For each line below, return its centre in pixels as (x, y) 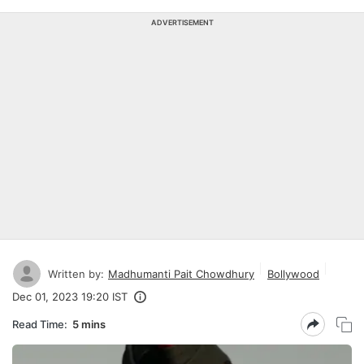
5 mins (89, 324)
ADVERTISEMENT (182, 22)
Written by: (76, 273)
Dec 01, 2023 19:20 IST (70, 297)
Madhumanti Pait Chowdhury (181, 273)
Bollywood (293, 273)
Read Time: (40, 324)
